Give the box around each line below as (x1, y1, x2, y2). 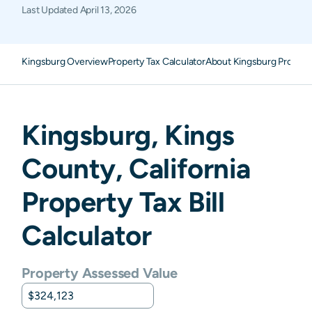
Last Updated (22, 4, 80, 15)
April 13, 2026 (79, 4, 136, 15)
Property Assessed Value (22, 265, 178, 281)
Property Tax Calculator (107, 56, 205, 67)
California (129, 152, 251, 185)
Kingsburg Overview (22, 56, 108, 67)
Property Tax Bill (22, 185, 225, 218)
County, (22, 152, 130, 185)
